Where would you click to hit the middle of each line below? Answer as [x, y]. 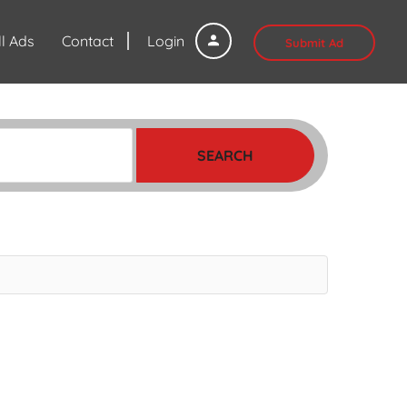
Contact [88, 40]
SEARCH [225, 155]
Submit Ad [314, 43]
